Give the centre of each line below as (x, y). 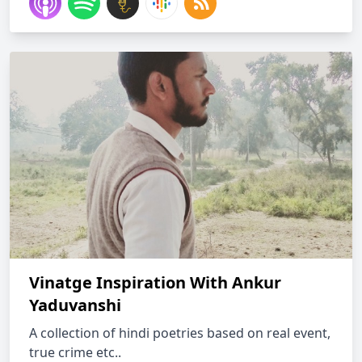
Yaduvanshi (75, 305)
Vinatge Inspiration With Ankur (155, 282)
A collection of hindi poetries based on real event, (180, 333)
